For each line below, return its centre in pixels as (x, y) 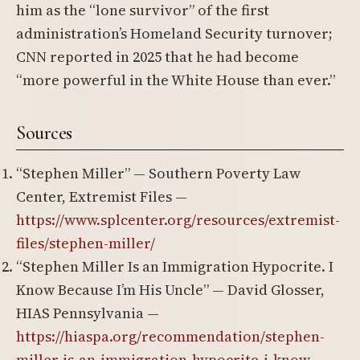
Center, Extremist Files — (102, 196)
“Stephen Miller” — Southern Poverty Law (158, 173)
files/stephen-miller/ (86, 243)
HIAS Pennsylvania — (88, 313)
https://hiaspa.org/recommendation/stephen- (170, 336)
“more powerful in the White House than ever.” (176, 80)
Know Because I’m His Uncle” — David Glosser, (170, 290)
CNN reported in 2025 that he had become (157, 57)
